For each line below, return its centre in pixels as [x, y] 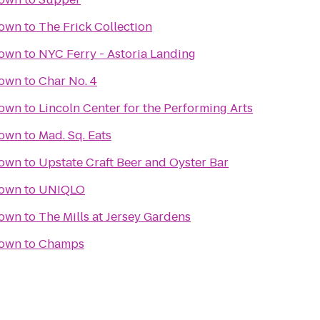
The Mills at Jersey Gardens [115, 217]
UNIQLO [62, 190]
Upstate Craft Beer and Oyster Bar [134, 162]
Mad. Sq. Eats [75, 135]
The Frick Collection [95, 27]
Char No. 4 [68, 81]
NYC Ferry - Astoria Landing [117, 54]
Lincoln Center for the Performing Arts [146, 108]
